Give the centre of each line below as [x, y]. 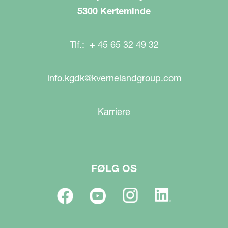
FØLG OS [114, 168]
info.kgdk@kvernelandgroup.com [114, 78]
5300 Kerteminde [114, 11]
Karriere [114, 111]
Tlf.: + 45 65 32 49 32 [114, 44]
